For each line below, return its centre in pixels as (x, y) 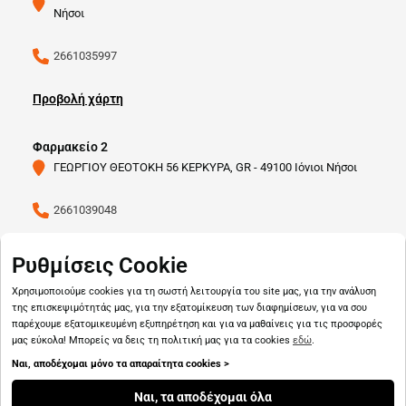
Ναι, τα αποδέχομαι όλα (203, 397)
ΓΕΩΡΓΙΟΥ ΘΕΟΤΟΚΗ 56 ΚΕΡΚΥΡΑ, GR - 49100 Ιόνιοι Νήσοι (205, 167)
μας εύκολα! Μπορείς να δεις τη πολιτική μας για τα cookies (152, 340)
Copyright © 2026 (166, 366)
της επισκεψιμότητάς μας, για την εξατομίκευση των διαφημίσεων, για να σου (189, 308)
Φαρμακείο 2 (70, 146)
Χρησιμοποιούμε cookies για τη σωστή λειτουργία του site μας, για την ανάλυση (194, 291)
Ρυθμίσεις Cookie (100, 266)
